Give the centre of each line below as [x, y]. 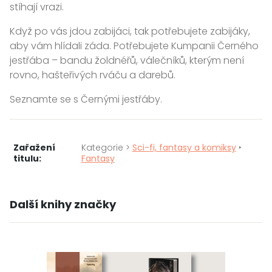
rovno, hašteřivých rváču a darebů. [93, 75]
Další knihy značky [63, 204]
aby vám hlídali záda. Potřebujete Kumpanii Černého [134, 46]
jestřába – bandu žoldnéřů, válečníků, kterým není [127, 60]
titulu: [27, 159]
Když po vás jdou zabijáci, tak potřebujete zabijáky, [130, 31]
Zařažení [34, 148]
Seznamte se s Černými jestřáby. [86, 99]
